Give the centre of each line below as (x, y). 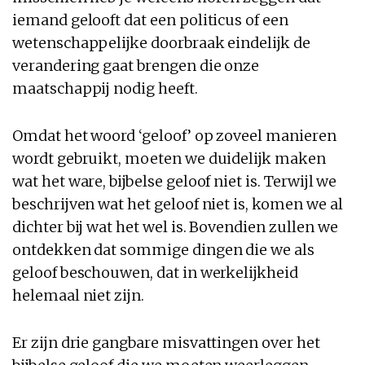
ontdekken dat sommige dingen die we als (163, 249)
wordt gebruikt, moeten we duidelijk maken (169, 158)
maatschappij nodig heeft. (105, 88)
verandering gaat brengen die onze (136, 65)
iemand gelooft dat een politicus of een (150, 20)
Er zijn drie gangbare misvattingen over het (166, 342)
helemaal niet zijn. (78, 295)
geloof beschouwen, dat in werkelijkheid (155, 272)
